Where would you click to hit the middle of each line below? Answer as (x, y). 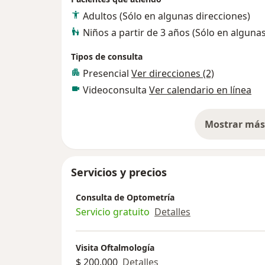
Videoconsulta (116, 90)
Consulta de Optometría (125, 198)
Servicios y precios (119, 172)
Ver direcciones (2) (173, 73)
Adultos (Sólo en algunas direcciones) (167, 16)
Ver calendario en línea (200, 90)
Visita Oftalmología (115, 248)
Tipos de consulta (107, 56)
